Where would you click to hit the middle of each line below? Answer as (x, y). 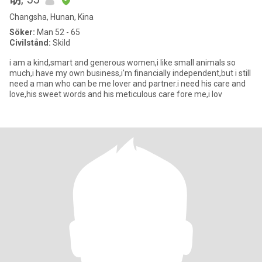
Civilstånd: (30, 43)
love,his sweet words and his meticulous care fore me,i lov (116, 94)
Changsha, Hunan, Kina (51, 17)
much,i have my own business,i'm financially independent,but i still (130, 73)
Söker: (22, 32)
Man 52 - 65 (58, 32)
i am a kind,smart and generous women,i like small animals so (123, 63)
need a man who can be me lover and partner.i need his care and (127, 84)
